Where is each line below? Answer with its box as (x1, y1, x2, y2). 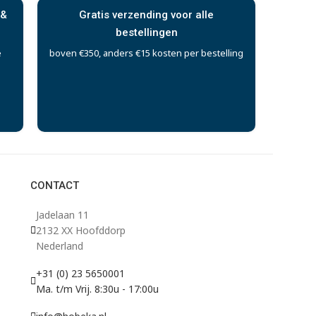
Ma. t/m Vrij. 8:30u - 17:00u (35, 282, 159, 296)
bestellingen (115, 25, 178, 39)
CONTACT (30, 179, 79, 192)
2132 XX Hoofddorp (35, 224, 126, 237)
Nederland (35, 239, 83, 253)
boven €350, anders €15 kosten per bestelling (49, 46, 244, 59)
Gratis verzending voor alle (79, 8, 214, 21)
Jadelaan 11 (35, 208, 89, 221)
